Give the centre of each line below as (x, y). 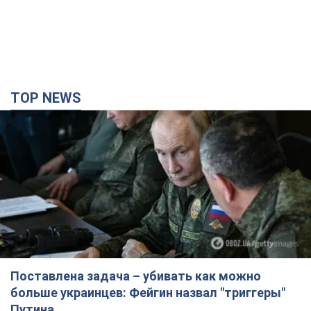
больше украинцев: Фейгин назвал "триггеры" (148, 293)
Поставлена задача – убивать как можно (136, 276)
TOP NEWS (51, 98)
